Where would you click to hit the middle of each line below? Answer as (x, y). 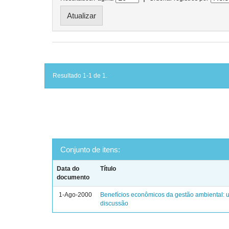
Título (108, 169)
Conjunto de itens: (90, 150)
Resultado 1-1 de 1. (80, 76)
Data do (68, 169)
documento (73, 177)
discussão (114, 203)
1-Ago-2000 (76, 195)
